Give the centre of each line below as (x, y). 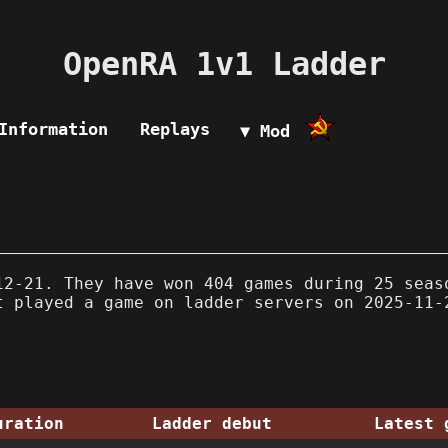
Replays (175, 128)
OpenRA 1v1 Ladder (224, 64)
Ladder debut (212, 423)
